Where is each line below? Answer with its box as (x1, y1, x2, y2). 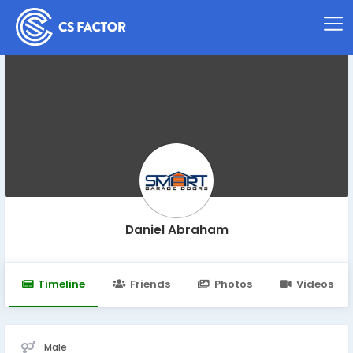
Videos (296, 277, 333, 292)
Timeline (38, 277, 86, 292)
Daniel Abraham (124, 221, 229, 238)
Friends (129, 277, 170, 292)
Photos (214, 277, 252, 292)
